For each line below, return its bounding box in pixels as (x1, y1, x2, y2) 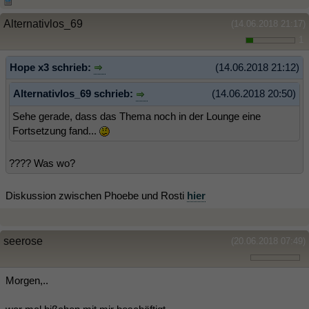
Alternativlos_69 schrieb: (13, 88, 136, 100)
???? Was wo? (9, 157, 75, 169)
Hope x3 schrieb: (10, 61, 94, 73)
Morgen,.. (6, 274, 48, 286)
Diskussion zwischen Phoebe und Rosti (6, 189, 187, 201)
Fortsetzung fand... (12, 124, 99, 137)
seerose (3, 235, 43, 247)
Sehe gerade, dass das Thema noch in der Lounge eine (12, 110, 261, 122)
